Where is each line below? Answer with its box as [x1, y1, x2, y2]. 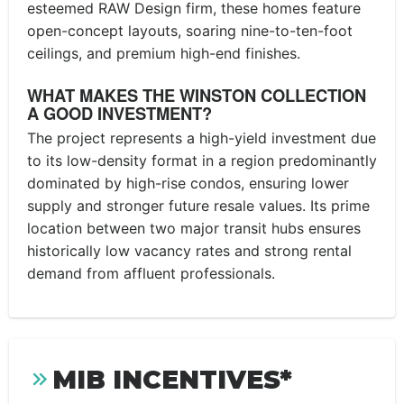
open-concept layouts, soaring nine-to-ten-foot [27, 22, 353, 41]
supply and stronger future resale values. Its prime [27, 196, 370, 215]
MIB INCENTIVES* [52, 363, 292, 395]
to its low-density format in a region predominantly [27, 151, 377, 170]
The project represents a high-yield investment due [27, 128, 376, 147]
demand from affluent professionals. [27, 263, 275, 282]
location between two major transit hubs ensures [27, 218, 361, 237]
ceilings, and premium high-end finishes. [27, 44, 300, 63]
